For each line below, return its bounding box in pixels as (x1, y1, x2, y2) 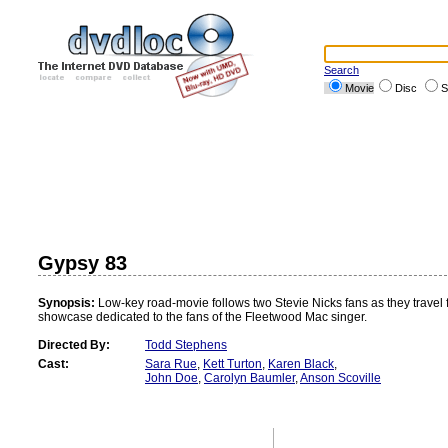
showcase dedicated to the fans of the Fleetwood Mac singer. (38, 310, 367, 324)
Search (324, 64, 359, 76)
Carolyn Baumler (204, 371, 295, 385)
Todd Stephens (145, 338, 227, 352)
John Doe (145, 371, 198, 385)
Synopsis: (38, 296, 95, 310)
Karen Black (268, 357, 334, 371)
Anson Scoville (300, 371, 381, 385)
